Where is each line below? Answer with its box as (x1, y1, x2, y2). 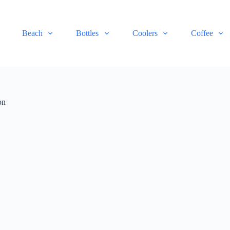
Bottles (76, 29, 99, 37)
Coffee (190, 29, 213, 37)
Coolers (132, 29, 158, 37)
